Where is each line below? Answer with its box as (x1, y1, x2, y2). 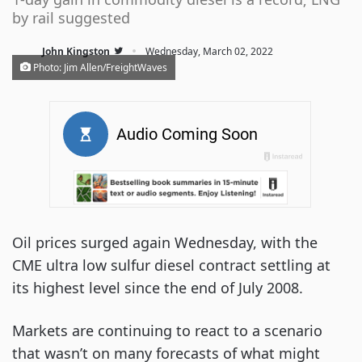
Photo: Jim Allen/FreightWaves (31, 61, 167, 74)
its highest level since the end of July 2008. (12, 278, 303, 297)
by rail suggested (12, 8, 130, 27)
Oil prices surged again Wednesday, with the (12, 233, 318, 252)
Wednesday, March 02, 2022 (145, 44, 273, 58)
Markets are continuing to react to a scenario (12, 321, 322, 340)
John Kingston (42, 44, 110, 58)
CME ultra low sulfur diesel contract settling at (12, 255, 330, 275)
